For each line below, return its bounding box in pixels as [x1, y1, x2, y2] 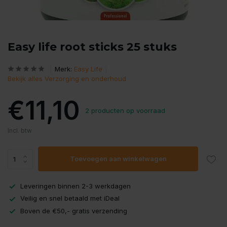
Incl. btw [8, 127, 32, 134]
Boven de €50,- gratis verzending [20, 206, 127, 215]
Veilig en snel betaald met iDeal [20, 194, 120, 203]
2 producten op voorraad [85, 106, 165, 115]
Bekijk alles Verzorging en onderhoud [8, 74, 126, 83]
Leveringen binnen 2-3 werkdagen [20, 182, 131, 190]
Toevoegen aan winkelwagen [69, 155, 167, 163]
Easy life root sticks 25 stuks [8, 40, 177, 54]
